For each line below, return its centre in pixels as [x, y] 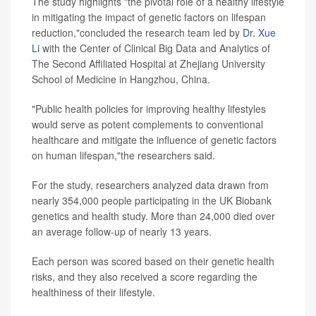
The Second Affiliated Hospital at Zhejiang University [148, 63]
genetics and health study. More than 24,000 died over [153, 216]
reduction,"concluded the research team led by [137, 32]
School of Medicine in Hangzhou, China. [121, 79]
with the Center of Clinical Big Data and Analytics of [155, 48]
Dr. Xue [259, 32]
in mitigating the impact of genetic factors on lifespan [149, 17]
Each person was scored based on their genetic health [153, 261]
